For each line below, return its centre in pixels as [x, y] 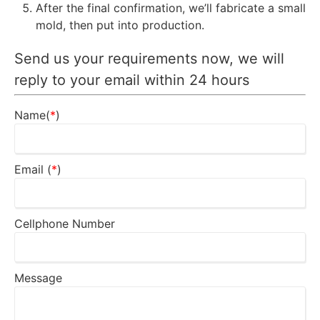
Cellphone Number [65, 223]
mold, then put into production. [120, 25]
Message [38, 277]
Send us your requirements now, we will [149, 58]
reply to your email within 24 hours [132, 80]
